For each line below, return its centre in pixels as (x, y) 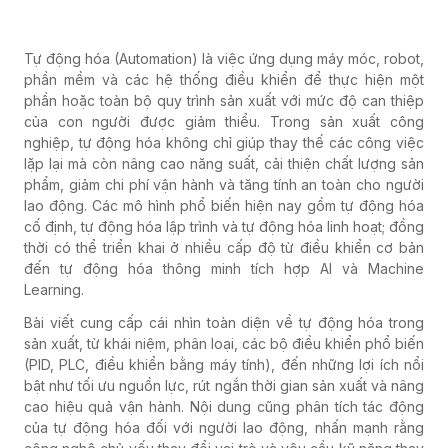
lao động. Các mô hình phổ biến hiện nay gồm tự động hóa (224, 205)
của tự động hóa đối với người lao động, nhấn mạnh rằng (224, 427)
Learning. (54, 289)
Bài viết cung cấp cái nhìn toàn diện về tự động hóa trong (224, 322)
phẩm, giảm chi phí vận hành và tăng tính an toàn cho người (224, 184)
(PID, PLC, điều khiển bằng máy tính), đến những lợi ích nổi (224, 364)
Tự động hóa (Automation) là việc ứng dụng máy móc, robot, (224, 58)
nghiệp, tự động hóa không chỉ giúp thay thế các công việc (224, 142)
